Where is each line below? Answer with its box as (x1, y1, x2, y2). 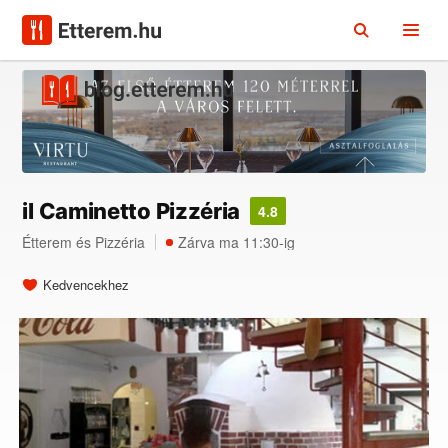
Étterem (22, 232, 73, 253)
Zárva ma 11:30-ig (178, 232, 296, 253)
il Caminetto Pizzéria (22, 198, 241, 225)
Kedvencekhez (43, 275, 130, 295)
